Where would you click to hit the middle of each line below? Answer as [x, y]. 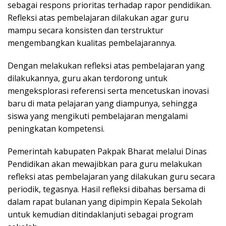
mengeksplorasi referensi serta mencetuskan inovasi [108, 91]
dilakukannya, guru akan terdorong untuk [88, 78]
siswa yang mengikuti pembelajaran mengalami [98, 116]
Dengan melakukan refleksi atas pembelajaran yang [106, 65]
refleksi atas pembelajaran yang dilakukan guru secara [111, 176]
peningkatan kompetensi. [56, 128]
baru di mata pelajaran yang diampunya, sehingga [102, 103]
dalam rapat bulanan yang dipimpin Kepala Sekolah [105, 202]
